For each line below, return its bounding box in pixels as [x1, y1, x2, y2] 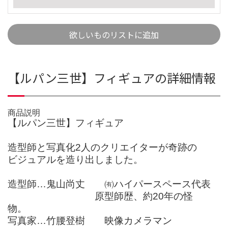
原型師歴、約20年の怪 [8, 190, 193, 202]
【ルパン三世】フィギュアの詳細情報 [8, 68, 216, 87]
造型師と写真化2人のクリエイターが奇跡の [8, 141, 197, 153]
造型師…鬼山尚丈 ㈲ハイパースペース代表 [8, 178, 211, 189]
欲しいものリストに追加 [69, 28, 159, 41]
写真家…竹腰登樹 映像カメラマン [8, 215, 172, 226]
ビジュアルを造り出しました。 [8, 154, 143, 165]
